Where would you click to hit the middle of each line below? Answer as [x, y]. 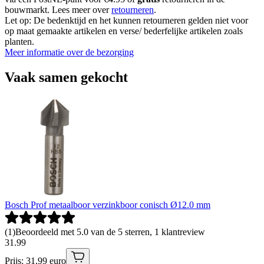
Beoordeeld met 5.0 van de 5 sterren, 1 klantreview [110, 232]
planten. [19, 42]
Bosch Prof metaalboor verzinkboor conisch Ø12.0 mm [108, 204]
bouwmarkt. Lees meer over [58, 10]
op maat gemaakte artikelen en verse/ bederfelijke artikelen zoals [124, 31]
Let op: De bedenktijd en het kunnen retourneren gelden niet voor [126, 20]
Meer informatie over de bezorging [69, 52]
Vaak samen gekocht [66, 77]
